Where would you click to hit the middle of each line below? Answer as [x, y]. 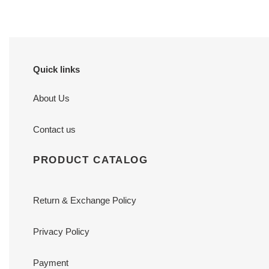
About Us [51, 98]
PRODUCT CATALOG [91, 159]
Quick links [56, 70]
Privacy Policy [61, 232]
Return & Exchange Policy [85, 201]
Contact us [54, 129]
